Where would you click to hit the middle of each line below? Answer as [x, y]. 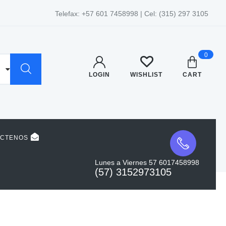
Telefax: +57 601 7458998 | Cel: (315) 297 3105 [132, 14]
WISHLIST [146, 75]
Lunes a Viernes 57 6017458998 [147, 162]
